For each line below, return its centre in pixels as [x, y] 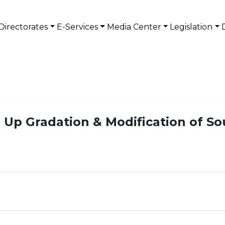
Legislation [191, 27]
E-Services [78, 27]
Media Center [134, 27]
